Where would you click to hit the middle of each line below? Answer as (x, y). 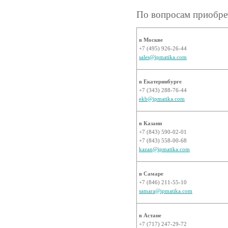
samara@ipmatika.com (166, 191)
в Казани (150, 123)
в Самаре (151, 174)
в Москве (151, 40)
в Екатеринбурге (160, 81)
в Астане (150, 215)
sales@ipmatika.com (163, 57)
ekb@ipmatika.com (162, 99)
